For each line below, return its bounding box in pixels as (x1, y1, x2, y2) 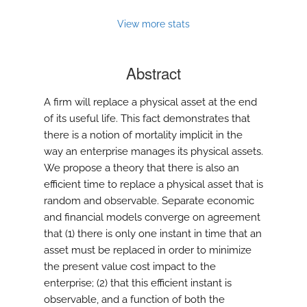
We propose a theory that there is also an (44, 162, 239, 175)
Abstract (126, 62, 181, 84)
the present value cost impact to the (44, 260, 216, 273)
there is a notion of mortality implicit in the (44, 129, 243, 142)
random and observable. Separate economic (44, 195, 254, 208)
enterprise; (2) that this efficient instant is (44, 277, 232, 290)
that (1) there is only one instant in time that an (44, 228, 262, 241)
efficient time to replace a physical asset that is (44, 178, 263, 191)
